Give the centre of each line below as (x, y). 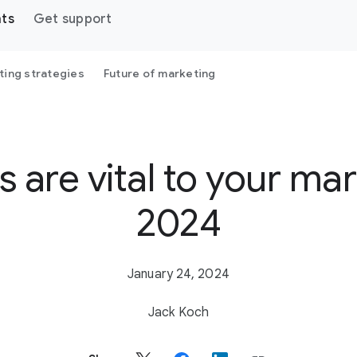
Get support (73, 19)
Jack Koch (178, 312)
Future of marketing (159, 73)
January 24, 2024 (178, 274)
